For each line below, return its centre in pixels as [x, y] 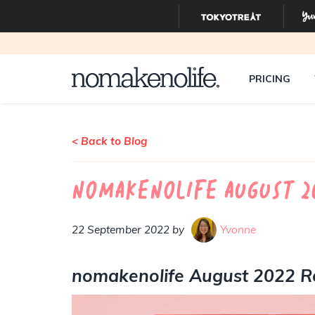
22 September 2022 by [128, 230]
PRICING [270, 79]
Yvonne [238, 230]
